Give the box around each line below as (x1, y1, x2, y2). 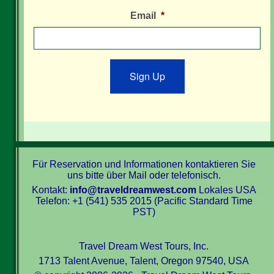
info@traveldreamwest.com (69, 184, 196, 195)
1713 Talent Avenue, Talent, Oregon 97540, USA (39, 255, 250, 266)
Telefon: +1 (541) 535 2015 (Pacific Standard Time (35, 195, 253, 206)
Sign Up (129, 68, 165, 83)
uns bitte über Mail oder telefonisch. (67, 169, 221, 180)
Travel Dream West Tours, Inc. (79, 240, 209, 251)
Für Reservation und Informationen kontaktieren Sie (32, 158, 256, 169)
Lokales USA (196, 184, 256, 195)
